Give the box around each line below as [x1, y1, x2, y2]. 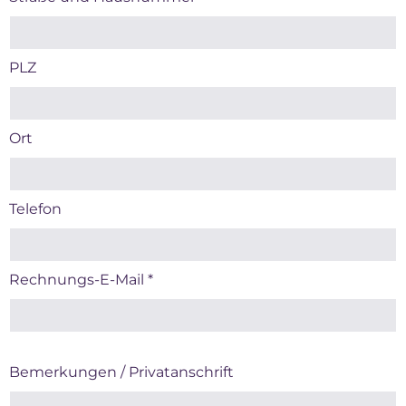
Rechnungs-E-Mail [9, 271, 148, 288]
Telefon [9, 200, 62, 217]
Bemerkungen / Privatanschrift [9, 363, 234, 381]
